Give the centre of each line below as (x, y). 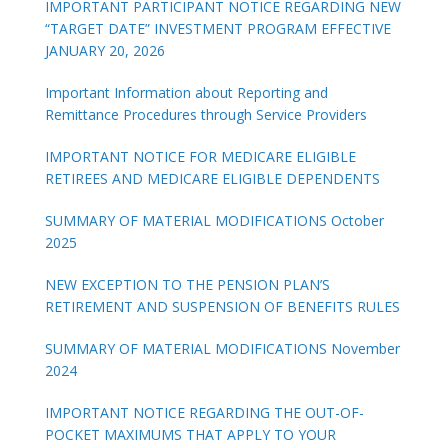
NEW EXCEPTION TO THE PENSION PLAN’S (187, 284)
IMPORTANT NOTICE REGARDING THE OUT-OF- (204, 412)
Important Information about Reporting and (186, 92)
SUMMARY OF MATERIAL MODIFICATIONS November (222, 348)
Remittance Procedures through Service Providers (206, 114)
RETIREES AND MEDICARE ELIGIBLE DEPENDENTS (212, 178)
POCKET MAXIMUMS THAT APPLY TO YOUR (190, 434)
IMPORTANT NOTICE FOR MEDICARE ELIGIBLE (200, 156)
